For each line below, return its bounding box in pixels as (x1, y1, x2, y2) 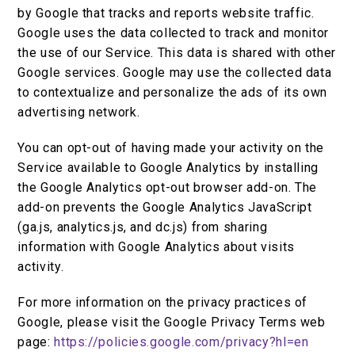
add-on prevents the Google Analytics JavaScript (17, 200, 312, 216)
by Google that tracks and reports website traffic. (17, 6, 315, 21)
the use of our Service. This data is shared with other (17, 45, 336, 61)
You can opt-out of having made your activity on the (17, 140, 325, 156)
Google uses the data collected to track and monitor (17, 25, 330, 41)
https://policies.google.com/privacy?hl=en (54, 334, 309, 350)
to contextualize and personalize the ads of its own (17, 85, 328, 101)
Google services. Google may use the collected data (17, 65, 332, 81)
